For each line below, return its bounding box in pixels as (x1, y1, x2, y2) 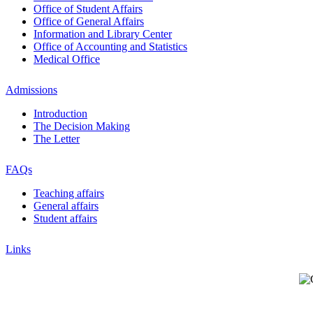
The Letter (34, 133, 80, 145)
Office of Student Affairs (34, 3, 143, 15)
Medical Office (34, 53, 100, 65)
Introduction (34, 108, 87, 119)
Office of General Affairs (34, 15, 144, 27)
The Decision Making (34, 120, 130, 132)
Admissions (6, 84, 57, 96)
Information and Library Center (34, 28, 172, 40)
